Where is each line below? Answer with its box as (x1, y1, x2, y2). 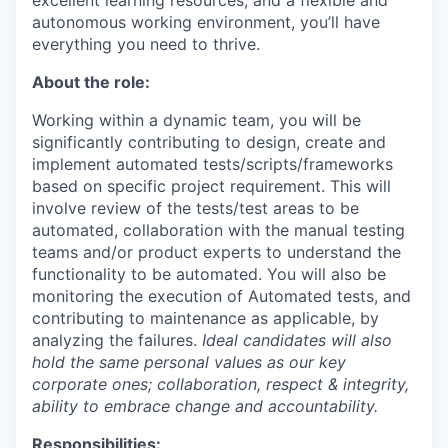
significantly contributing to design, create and (32, 132, 386, 152)
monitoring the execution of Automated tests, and (32, 286, 411, 306)
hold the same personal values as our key (32, 352, 346, 372)
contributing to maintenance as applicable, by (32, 308, 379, 328)
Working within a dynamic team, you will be (32, 110, 361, 130)
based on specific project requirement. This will (32, 176, 391, 196)
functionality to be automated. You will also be (32, 264, 386, 284)
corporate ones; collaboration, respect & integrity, (32, 374, 409, 394)
